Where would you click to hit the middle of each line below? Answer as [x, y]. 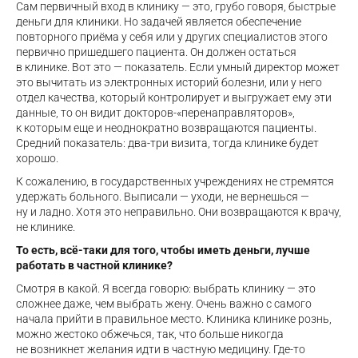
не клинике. [46, 227]
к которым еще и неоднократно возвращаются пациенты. [166, 128]
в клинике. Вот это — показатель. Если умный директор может [178, 68]
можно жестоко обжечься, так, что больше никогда [150, 334]
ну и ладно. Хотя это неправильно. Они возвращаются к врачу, [179, 212]
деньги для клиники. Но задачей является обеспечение [159, 22]
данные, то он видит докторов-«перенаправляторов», [155, 113]
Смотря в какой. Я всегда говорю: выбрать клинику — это [166, 289]
